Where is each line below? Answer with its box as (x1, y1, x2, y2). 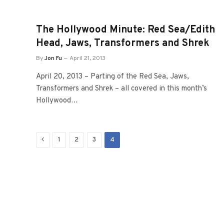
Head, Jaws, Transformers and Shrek (36, 37, 209, 50)
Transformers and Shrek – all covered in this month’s (36, 84, 207, 93)
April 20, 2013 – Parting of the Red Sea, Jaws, (36, 72, 189, 81)
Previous (43, 135, 70, 143)
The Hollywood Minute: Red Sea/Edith (36, 23, 215, 36)
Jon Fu (44, 54, 62, 62)
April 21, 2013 (69, 54, 105, 62)
